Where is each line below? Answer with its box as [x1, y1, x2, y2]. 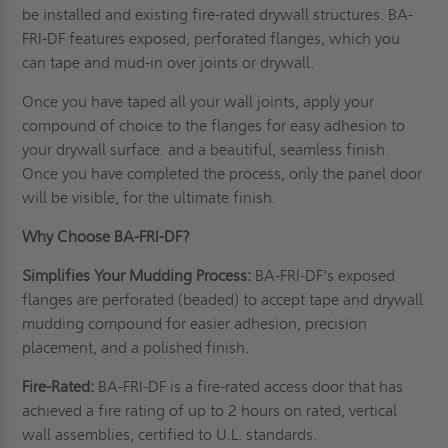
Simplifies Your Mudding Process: [22, 265, 252, 285]
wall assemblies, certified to [22, 424, 217, 444]
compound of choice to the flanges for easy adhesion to [22, 115, 406, 135]
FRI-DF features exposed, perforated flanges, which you [22, 28, 401, 48]
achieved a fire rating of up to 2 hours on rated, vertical [22, 400, 398, 420]
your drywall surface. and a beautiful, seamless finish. [22, 139, 390, 159]
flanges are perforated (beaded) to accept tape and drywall [22, 289, 424, 309]
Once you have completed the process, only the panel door [22, 163, 423, 183]
